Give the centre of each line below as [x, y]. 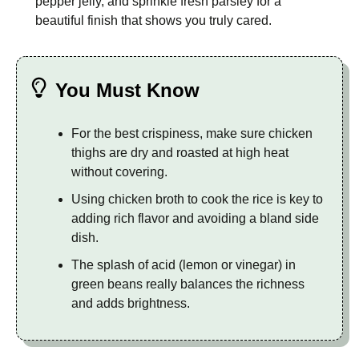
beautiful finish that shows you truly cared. [153, 21]
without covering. [119, 172]
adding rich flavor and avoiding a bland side [195, 218]
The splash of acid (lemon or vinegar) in [184, 264]
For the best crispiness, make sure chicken [192, 134]
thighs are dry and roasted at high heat [180, 153]
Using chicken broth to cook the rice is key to [197, 199]
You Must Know [127, 91]
